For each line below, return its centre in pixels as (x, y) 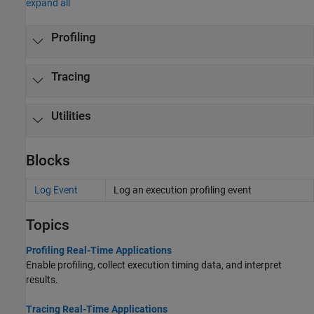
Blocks (48, 160)
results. (42, 279)
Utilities (71, 116)
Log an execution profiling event (182, 190)
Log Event (56, 190)
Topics (48, 225)
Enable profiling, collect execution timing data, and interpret (154, 265)
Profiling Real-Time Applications (99, 250)
